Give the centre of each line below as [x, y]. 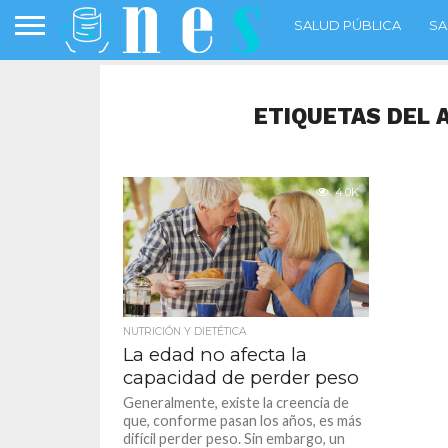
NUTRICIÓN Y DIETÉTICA [185, 331]
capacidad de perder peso [241, 377]
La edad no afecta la [215, 354]
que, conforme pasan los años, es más [243, 420]
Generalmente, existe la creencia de [236, 402]
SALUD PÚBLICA [347, 24]
